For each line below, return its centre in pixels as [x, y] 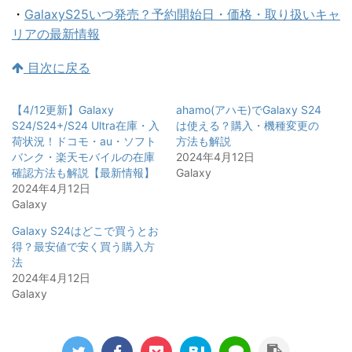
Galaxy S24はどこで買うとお [85, 230]
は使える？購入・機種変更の [247, 125]
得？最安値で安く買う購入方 [83, 246]
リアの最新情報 [56, 33]
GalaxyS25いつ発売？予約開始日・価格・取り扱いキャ [182, 14]
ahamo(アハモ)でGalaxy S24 [249, 109]
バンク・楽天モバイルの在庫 [83, 156]
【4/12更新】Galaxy [63, 109]
